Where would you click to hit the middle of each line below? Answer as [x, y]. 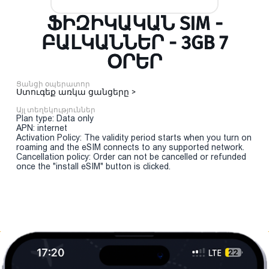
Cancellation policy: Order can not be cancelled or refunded [131, 157]
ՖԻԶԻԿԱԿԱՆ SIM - [134, 23]
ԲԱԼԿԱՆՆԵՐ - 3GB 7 [134, 43]
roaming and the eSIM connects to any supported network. [130, 147]
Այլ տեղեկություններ [56, 110]
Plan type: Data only [55, 118]
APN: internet [42, 128]
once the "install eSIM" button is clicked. [93, 166]
